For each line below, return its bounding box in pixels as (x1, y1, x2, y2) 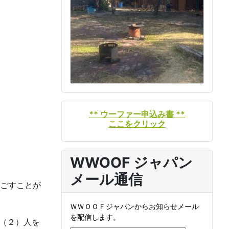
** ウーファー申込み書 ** (89, 109, 185, 120)
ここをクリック (108, 119, 166, 129)
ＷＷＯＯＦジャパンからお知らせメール (70, 202, 199, 211)
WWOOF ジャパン (70, 154, 193, 172)
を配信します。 (70, 213, 120, 222)
